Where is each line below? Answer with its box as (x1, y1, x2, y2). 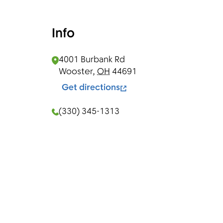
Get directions (62, 82, 120, 94)
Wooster (59, 66, 93, 78)
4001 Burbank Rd (59, 54, 125, 66)
